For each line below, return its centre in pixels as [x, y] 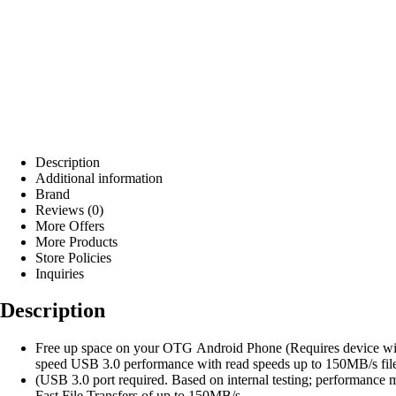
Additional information [99, 178]
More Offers [70, 225]
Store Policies [73, 257]
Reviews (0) [69, 209]
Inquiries [60, 273]
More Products [76, 241]
